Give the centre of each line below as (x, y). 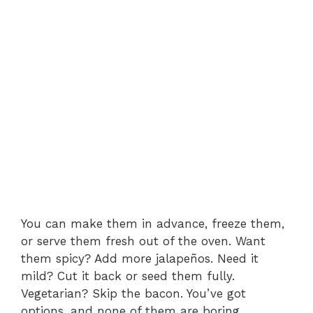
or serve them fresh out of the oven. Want (143, 241)
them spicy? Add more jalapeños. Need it (140, 258)
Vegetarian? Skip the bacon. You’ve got (133, 293)
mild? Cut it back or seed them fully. (128, 276)
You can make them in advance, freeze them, (153, 223)
